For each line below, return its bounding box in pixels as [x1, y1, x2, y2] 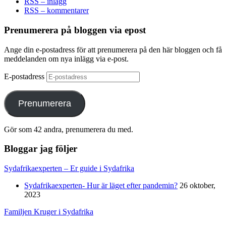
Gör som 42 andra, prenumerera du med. [4, 125, 133, 134]
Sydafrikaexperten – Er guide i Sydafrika [4, 164, 134, 173]
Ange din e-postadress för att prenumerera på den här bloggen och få [4, 45, 222, 54]
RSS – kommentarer [24, 6, 89, 15]
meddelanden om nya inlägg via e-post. [4, 54, 129, 63]
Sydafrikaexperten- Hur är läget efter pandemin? [24, 181, 178, 190]
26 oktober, [180, 181, 215, 190]
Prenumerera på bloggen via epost [4, 24, 146, 35]
